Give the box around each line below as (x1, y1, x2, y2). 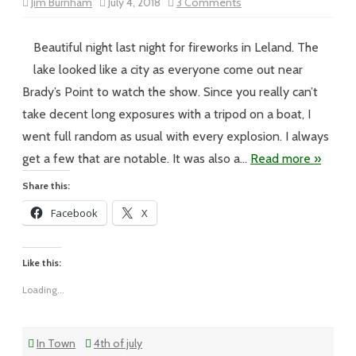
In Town (37, 336, 75, 350)
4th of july (94, 336, 142, 350)
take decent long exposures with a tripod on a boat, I (22, 106, 311, 122)
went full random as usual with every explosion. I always (22, 129, 329, 144)
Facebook (51, 206, 98, 220)
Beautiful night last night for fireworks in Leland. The (33, 40, 319, 55)
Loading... (22, 284, 64, 296)
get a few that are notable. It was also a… (22, 151, 250, 166)
